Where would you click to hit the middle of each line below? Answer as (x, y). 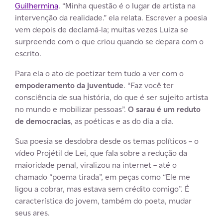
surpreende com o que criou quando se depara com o (109, 41)
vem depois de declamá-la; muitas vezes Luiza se (102, 29)
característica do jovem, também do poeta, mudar (103, 201)
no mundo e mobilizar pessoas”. (71, 109)
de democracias (43, 121)
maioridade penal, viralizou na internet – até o (96, 165)
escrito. (28, 53)
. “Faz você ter (149, 85)
